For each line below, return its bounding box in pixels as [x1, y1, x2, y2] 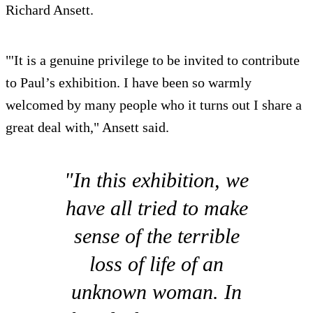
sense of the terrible [73, 224, 240, 248]
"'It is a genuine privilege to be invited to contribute [6, 52, 300, 68]
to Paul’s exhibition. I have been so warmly [6, 75, 252, 91]
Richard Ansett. [6, 2, 94, 18]
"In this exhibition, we [64, 168, 249, 192]
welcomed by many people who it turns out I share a [6, 97, 302, 113]
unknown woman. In [71, 280, 242, 304]
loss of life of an [89, 252, 224, 276]
